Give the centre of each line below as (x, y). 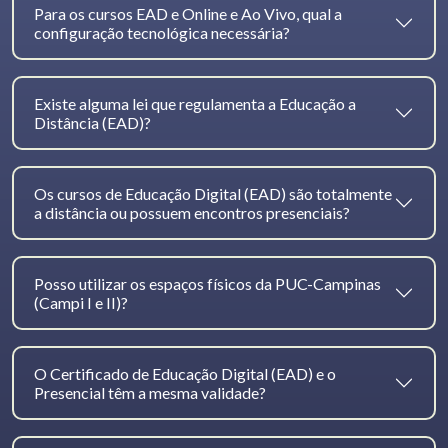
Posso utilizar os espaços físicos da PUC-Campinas (207, 284)
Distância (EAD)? (92, 123)
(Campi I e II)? (81, 303)
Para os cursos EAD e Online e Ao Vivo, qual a (188, 14)
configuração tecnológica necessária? (162, 33)
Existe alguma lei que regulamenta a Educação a (195, 104)
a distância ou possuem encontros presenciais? (192, 213)
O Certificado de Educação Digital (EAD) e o (185, 374)
